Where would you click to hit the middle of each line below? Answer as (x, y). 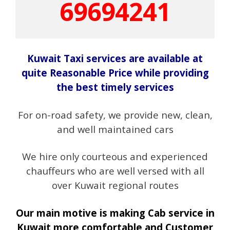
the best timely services (115, 87)
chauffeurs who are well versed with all (115, 171)
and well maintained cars (115, 129)
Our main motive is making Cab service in (115, 213)
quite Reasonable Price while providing (115, 73)
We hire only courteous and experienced (115, 156)
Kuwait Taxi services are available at (115, 58)
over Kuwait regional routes (115, 185)
